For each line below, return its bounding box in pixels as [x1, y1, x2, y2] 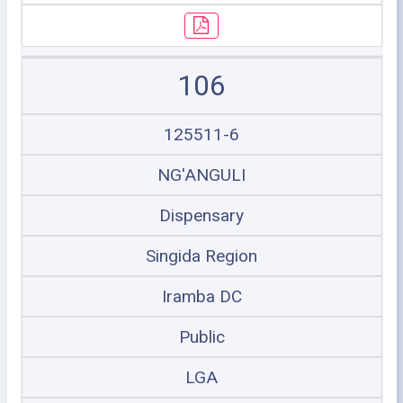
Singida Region [146, 246, 257, 266]
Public [178, 327, 225, 347]
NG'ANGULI [157, 165, 246, 185]
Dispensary [159, 205, 244, 226]
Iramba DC [161, 286, 242, 307]
